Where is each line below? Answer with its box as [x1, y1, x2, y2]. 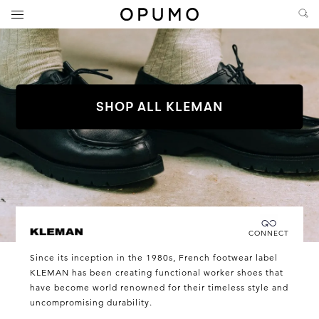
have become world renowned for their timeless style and [30, 281, 289, 293]
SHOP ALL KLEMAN [96, 98, 223, 116]
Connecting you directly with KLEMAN [114, 225, 287, 236]
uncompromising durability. [30, 296, 153, 308]
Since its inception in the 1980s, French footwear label [30, 251, 278, 263]
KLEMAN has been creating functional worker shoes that [30, 266, 284, 278]
